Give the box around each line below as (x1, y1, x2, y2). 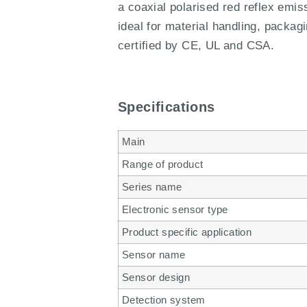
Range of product (122, 158, 204, 170)
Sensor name (122, 248, 186, 260)
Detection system (122, 293, 206, 306)
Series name (122, 180, 182, 193)
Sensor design (122, 271, 191, 283)
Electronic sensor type (122, 203, 228, 215)
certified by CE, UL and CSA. (118, 38, 275, 52)
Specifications (118, 99, 215, 114)
